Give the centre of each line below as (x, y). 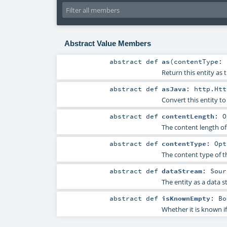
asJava (174, 88)
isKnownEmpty (186, 198)
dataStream (182, 171)
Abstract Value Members (107, 43)
